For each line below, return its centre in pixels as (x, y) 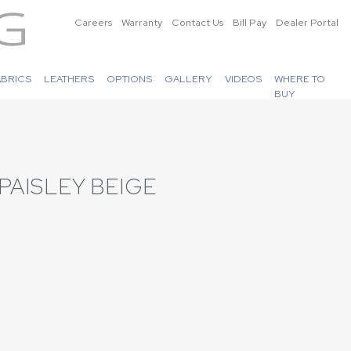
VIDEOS (244, 79)
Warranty (142, 22)
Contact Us (197, 22)
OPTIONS (130, 79)
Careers (93, 22)
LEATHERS (69, 79)
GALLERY (189, 79)
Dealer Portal (307, 22)
